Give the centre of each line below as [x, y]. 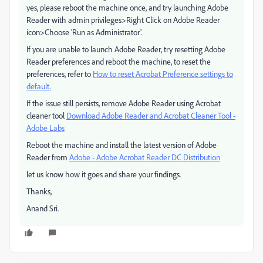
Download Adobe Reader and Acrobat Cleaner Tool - [151, 115]
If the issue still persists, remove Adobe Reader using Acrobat [124, 103]
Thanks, [39, 191]
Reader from [48, 157]
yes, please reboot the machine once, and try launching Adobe [127, 7]
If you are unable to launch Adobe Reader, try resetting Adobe [126, 49]
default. [39, 86]
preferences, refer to [60, 74]
